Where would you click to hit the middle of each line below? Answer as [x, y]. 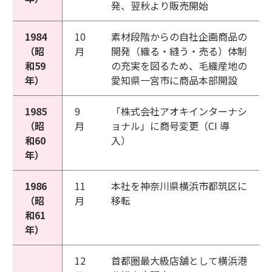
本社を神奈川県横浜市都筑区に [179, 186]
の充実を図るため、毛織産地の [179, 66]
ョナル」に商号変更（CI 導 [170, 126]
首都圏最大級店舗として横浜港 [179, 260]
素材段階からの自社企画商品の [179, 36]
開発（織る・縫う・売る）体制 [179, 51]
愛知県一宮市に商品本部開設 [174, 80]
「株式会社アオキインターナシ [179, 111]
